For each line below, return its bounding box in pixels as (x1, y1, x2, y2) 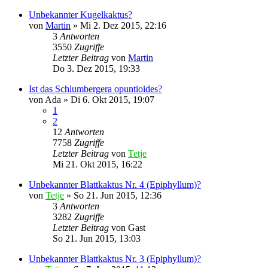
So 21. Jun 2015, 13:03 (53, 233, 141, 243)
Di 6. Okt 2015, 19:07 (71, 95, 154, 105)
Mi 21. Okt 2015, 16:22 (53, 159, 142, 169)
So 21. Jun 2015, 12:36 (74, 190, 162, 200)
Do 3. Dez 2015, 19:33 (53, 63, 140, 74)
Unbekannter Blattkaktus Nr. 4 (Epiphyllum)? (29, 179, 201, 190)
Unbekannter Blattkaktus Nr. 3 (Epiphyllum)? (29, 254, 201, 264)
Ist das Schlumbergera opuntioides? (29, 84, 162, 94)
